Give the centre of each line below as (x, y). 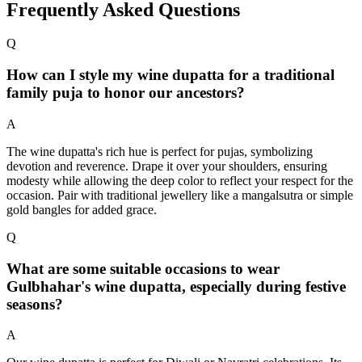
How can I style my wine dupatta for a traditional (170, 75)
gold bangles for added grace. (82, 209)
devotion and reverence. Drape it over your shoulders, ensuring (167, 166)
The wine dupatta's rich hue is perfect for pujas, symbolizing (160, 151)
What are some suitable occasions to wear (143, 268)
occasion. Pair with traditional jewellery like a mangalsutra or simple (180, 195)
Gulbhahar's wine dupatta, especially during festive (176, 286)
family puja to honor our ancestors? (126, 93)
